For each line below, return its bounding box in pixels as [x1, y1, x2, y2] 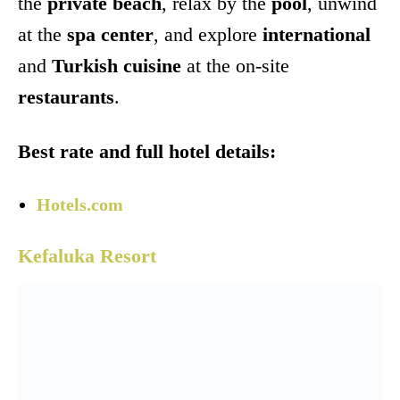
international [262, 22, 371, 46]
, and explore [154, 22, 262, 46]
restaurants [18, 85, 114, 108]
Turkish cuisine [52, 54, 181, 77]
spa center [67, 22, 154, 46]
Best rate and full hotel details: [18, 139, 276, 162]
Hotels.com [37, 194, 123, 214]
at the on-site [181, 54, 289, 77]
